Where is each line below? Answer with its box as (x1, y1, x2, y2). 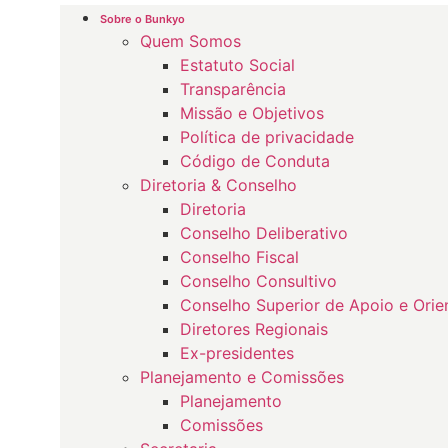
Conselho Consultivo (180, 271, 337, 291)
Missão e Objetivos (180, 103, 324, 123)
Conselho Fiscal (180, 247, 299, 267)
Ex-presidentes (180, 343, 294, 363)
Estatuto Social (180, 55, 295, 75)
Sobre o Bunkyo (100, 12, 185, 26)
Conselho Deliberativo (180, 223, 348, 243)
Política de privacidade (180, 127, 354, 147)
